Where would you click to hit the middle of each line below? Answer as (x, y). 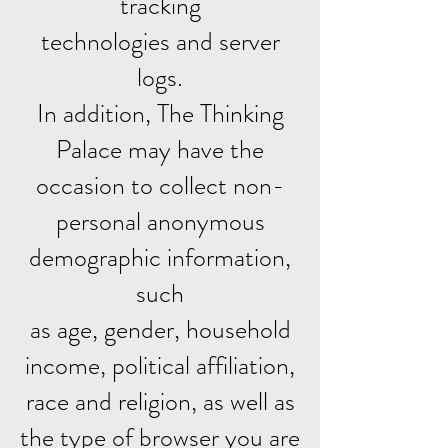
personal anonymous (160, 221)
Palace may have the (160, 149)
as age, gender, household (160, 329)
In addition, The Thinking (160, 113)
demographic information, (160, 257)
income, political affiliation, (160, 365)
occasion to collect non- (160, 185)
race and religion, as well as (160, 401)
